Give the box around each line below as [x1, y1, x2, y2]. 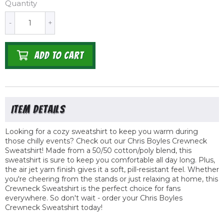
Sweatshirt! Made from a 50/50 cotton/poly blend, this [5, 146, 191, 155]
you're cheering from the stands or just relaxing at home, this [5, 174, 218, 184]
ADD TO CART [34, 50, 83, 61]
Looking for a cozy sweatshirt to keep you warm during [5, 127, 198, 136]
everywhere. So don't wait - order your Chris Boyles [5, 193, 182, 203]
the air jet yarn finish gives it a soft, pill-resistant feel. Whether [5, 165, 219, 174]
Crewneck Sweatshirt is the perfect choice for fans [5, 184, 180, 193]
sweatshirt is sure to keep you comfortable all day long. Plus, [5, 155, 215, 165]
